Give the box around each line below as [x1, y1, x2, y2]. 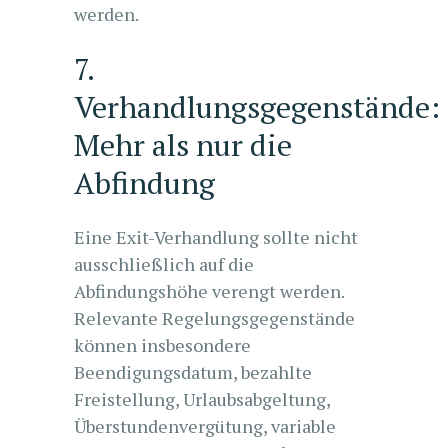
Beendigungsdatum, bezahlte [74, 360, 312, 384]
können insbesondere [74, 333, 251, 357]
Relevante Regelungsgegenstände [74, 306, 355, 330]
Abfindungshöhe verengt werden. [74, 279, 344, 303]
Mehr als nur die [74, 125, 292, 165]
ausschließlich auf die [74, 252, 254, 276]
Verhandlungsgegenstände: [74, 87, 440, 127]
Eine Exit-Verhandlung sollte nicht [74, 225, 358, 249]
